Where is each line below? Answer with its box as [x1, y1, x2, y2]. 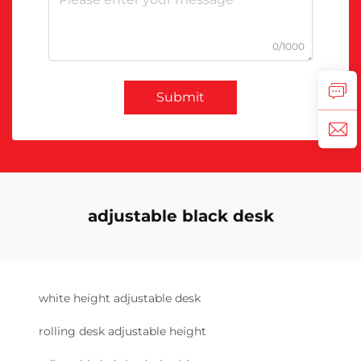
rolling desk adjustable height [39, 324, 206, 339]
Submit [156, 89, 205, 106]
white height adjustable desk [39, 291, 201, 306]
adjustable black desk [87, 206, 274, 226]
